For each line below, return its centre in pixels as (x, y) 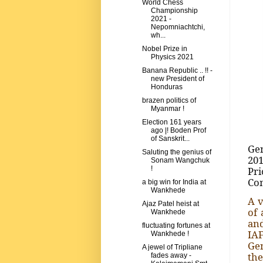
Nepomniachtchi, (178, 27)
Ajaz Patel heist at (170, 204)
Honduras (166, 87)
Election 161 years (171, 122)
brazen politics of (169, 101)
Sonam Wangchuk (180, 161)
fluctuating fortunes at (176, 226)
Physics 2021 (172, 57)
